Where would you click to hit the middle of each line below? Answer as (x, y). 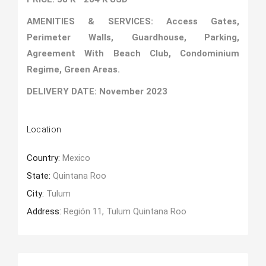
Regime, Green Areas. (73, 69)
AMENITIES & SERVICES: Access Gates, (133, 21)
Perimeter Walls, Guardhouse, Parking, (133, 37)
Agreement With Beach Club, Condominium (133, 53)
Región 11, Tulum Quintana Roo (125, 211)
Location (44, 130)
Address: (45, 211)
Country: (44, 158)
